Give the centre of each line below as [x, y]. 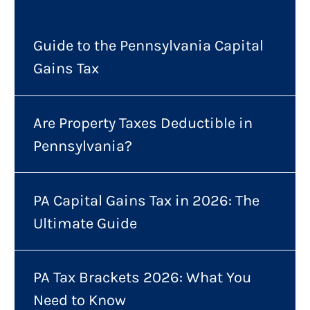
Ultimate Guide [85, 223]
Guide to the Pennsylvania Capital [148, 46]
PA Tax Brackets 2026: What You [142, 277]
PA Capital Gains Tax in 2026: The [146, 200]
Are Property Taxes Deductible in [143, 122]
